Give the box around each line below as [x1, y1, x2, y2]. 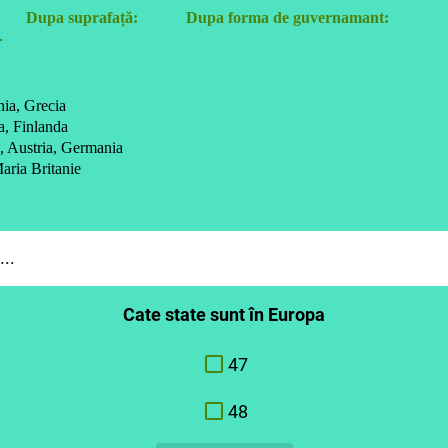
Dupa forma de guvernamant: [186, 9, 389, 27]
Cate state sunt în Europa [123, 303, 325, 325]
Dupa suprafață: [26, 9, 138, 27]
